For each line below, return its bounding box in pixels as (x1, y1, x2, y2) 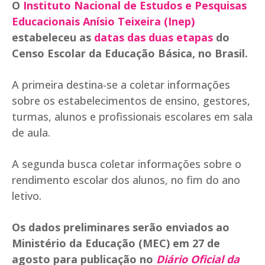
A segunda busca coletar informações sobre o (12, 157, 241, 172)
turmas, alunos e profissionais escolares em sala (12, 109, 253, 124)
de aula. (12, 125, 53, 140)
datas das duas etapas (94, 30, 216, 45)
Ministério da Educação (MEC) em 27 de (12, 236, 220, 251)
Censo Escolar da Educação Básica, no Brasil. (12, 46, 248, 61)
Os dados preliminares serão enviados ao (12, 220, 230, 235)
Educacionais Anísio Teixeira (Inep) (12, 14, 195, 29)
